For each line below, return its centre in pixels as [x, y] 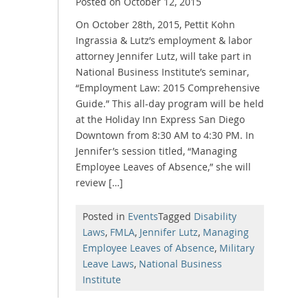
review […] [99, 182]
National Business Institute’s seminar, [162, 71]
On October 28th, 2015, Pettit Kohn [155, 24]
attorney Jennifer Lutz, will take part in [164, 56]
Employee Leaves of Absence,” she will [163, 166]
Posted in [105, 216]
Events [143, 216]
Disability [215, 216]
